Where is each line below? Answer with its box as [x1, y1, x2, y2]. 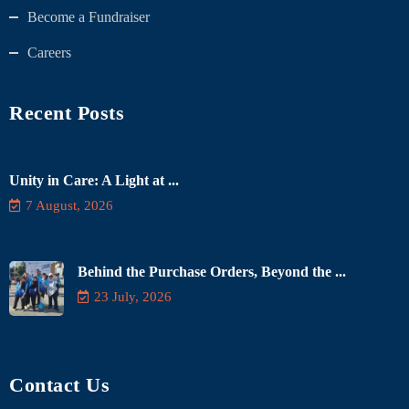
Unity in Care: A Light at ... [9, 173, 179, 189]
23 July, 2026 [94, 289, 172, 305]
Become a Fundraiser [27, 9, 150, 26]
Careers [27, 45, 71, 61]
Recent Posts [9, 101, 124, 125]
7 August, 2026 [26, 198, 113, 214]
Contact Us [9, 373, 110, 397]
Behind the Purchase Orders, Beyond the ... [78, 264, 346, 280]
